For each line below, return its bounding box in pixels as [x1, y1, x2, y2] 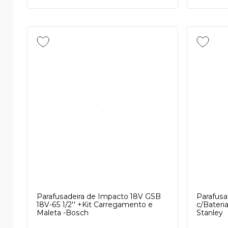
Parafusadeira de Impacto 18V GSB [37, 192, 161, 201]
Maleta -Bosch [37, 208, 89, 217]
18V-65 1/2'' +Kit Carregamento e [37, 200, 153, 209]
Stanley [196, 208, 223, 217]
